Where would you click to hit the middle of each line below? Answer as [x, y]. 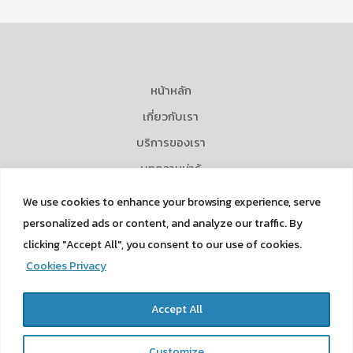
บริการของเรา [171, 142]
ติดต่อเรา [171, 246]
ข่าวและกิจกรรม [171, 194]
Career [171, 220]
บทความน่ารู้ [171, 168]
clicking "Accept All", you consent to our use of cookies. [162, 244]
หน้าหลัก [171, 90]
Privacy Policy [171, 272]
